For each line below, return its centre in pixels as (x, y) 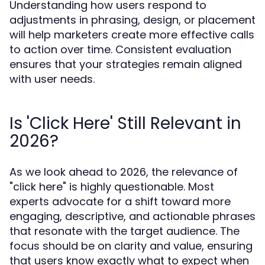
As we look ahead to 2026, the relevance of (124, 172)
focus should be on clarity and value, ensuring (131, 246)
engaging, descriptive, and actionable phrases (132, 216)
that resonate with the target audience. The (125, 231)
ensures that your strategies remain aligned (126, 64)
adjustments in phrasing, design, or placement (132, 20)
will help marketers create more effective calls (132, 35)
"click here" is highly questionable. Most (112, 187)
